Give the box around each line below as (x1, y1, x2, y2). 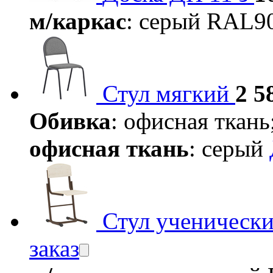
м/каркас (29, 8, 126, 35)
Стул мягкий (102, 80, 229, 107)
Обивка (29, 108, 111, 135)
